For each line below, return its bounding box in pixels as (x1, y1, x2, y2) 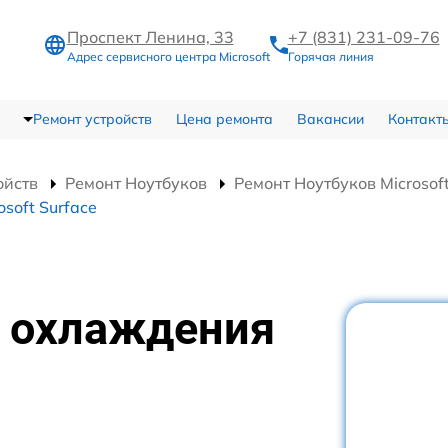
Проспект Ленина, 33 (66, 27, 234, 48)
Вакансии (296, 109, 364, 128)
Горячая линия (287, 49, 374, 65)
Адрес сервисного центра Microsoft (66, 49, 270, 65)
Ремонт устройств (32, 109, 152, 128)
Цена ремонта (175, 109, 273, 128)
